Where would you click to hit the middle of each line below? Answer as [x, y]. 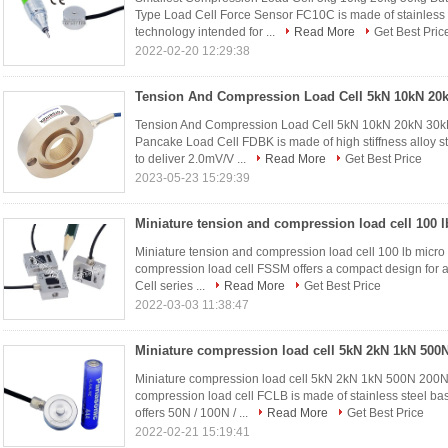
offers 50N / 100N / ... [193, 413]
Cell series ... [171, 286]
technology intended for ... [206, 32]
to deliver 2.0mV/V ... [192, 159]
